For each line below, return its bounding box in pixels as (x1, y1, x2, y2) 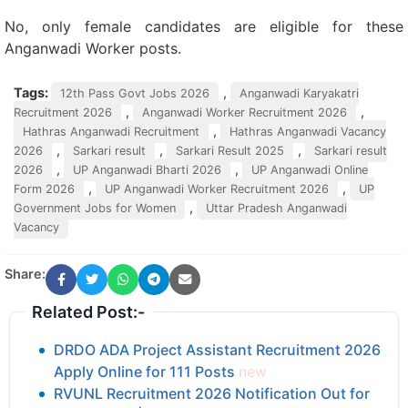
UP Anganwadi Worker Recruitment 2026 (105, 181, 329, 196)
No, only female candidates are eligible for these (5, 16, 403, 36)
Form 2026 (14, 181, 75, 196)
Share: (5, 265, 46, 281)
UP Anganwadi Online (251, 162, 368, 177)
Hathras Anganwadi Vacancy (229, 124, 386, 138)
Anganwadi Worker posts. (5, 38, 181, 57)
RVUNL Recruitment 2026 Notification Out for (54, 383, 370, 403)
